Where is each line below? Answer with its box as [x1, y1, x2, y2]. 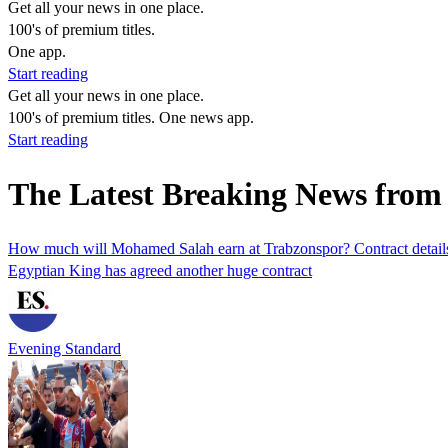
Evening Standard [8, 339, 121, 357]
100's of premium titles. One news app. [8, 109, 254, 126]
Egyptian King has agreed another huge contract [8, 261, 312, 279]
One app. [8, 43, 66, 60]
